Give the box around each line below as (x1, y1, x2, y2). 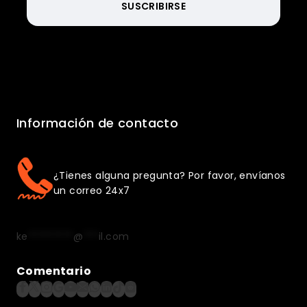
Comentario (16, 262, 91, 279)
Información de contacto (16, 114, 179, 132)
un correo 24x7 (53, 184, 130, 198)
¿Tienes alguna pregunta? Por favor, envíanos (53, 169, 286, 183)
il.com (99, 229, 130, 243)
